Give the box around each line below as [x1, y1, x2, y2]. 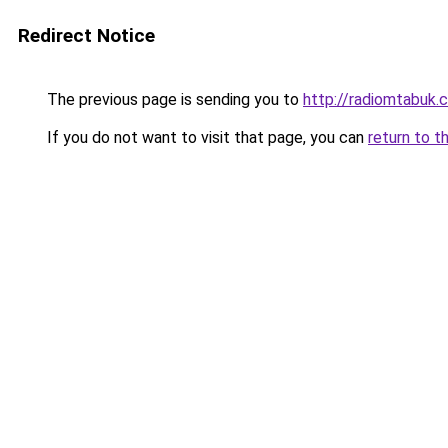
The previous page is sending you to [43, 90, 303, 109]
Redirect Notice [18, 24, 155, 47]
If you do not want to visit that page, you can [43, 128, 368, 147]
